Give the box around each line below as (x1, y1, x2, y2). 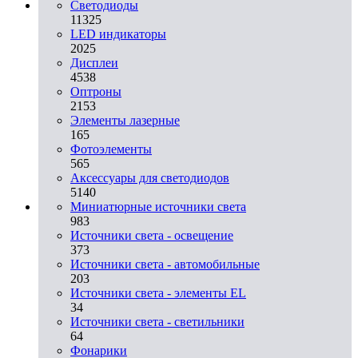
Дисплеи (70, 55, 118, 70)
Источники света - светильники (70, 314, 245, 328)
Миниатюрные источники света (70, 199, 246, 213)
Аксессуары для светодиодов (70, 170, 229, 185)
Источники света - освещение (70, 228, 233, 242)
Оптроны (70, 84, 121, 98)
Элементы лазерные (70, 113, 180, 127)
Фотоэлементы (70, 141, 152, 156)
